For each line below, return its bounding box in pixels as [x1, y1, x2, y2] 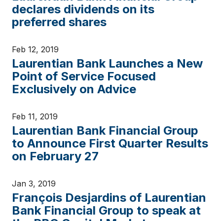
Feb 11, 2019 [12, 111, 58, 121]
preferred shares [12, 15, 107, 29]
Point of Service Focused [12, 69, 156, 83]
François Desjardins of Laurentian [12, 190, 206, 205]
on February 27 [12, 149, 99, 163]
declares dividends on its [12, 2, 154, 16]
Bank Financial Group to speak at [12, 203, 201, 218]
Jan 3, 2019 [12, 179, 56, 188]
